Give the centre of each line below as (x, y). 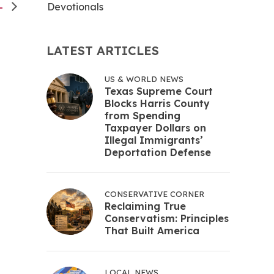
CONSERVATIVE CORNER (154, 194)
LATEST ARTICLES (103, 50)
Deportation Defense (158, 152)
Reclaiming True (145, 206)
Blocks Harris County (157, 103)
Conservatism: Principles (167, 218)
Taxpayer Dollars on (155, 128)
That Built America (152, 231)
